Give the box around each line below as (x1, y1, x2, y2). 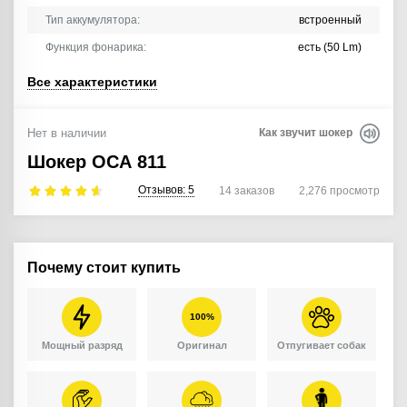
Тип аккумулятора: (45, 14, 140, 27)
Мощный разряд (41, 340, 123, 352)
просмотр (330, 184, 380, 198)
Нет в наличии (27, 125, 106, 140)
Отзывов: (138, 184, 188, 197)
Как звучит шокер (259, 126, 355, 140)
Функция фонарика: (45, 41, 146, 55)
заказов (232, 184, 274, 198)
